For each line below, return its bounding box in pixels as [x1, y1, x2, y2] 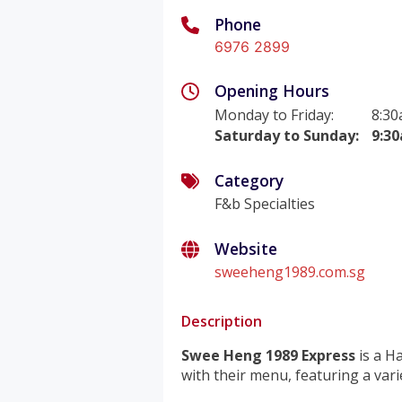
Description [181, 311, 262, 332]
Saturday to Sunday [214, 125, 356, 145]
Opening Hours [214, 79, 330, 101]
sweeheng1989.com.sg [214, 262, 366, 283]
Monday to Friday [214, 104, 332, 125]
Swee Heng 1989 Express [181, 345, 355, 366]
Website [214, 238, 278, 260]
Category [214, 170, 284, 192]
